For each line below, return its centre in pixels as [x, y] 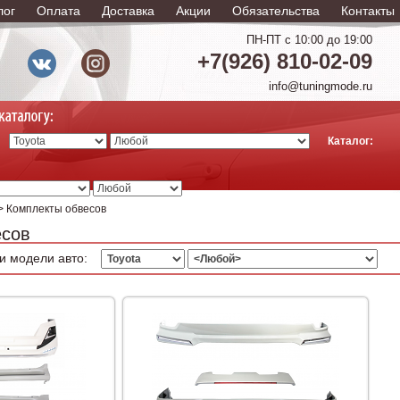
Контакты [368, 11]
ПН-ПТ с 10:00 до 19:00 [310, 40]
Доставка [128, 11]
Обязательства [276, 11]
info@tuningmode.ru [321, 87]
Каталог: [350, 141]
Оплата [58, 11]
